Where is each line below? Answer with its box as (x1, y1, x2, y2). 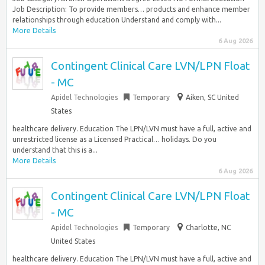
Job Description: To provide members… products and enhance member (12, 5, 250, 13)
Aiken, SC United (186, 93, 239, 101)
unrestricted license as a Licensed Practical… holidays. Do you (12, 135, 216, 143)
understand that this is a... (12, 146, 98, 154)
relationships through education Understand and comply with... (12, 16, 221, 24)
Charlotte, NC (186, 224, 231, 231)
